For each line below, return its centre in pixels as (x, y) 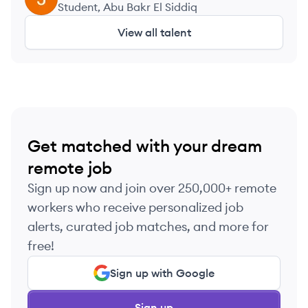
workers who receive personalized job (135, 207)
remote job (70, 168)
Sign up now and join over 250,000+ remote (152, 188)
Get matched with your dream (145, 146)
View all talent (154, 32)
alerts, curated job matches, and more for (148, 227)
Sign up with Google (162, 273)
